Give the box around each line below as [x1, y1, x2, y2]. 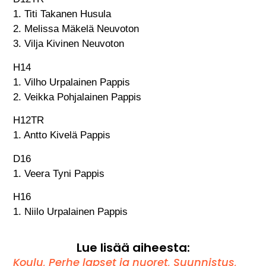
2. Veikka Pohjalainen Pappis [13, 91, 142, 103]
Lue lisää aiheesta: [76, 239, 190, 256]
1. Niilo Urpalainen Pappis [13, 205, 128, 217]
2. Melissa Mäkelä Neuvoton [13, 23, 140, 35]
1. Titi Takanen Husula [13, 8, 112, 20]
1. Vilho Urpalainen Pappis [13, 76, 131, 88]
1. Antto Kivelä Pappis [13, 129, 114, 141]
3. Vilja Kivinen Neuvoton [13, 38, 125, 50]
